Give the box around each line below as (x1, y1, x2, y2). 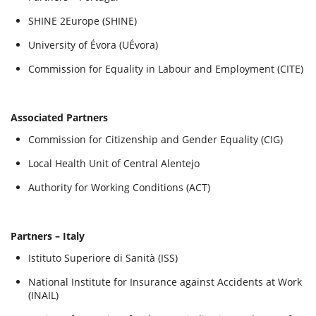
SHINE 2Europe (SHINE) (28, 14, 137, 28)
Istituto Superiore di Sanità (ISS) (28, 251, 178, 265)
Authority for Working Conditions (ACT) (28, 181, 210, 194)
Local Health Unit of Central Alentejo (28, 157, 200, 170)
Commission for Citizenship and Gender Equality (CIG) (28, 133, 283, 146)
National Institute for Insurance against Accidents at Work (28, 275, 302, 288)
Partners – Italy (11, 229, 85, 243)
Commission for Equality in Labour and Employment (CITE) (28, 62, 303, 75)
